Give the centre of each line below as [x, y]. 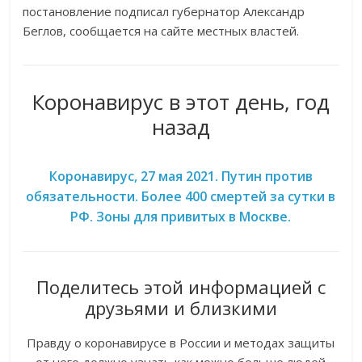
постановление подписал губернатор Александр [164, 12]
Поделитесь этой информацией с [181, 287]
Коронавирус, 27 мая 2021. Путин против [181, 177]
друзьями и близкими [181, 308]
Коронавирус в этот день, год [181, 102]
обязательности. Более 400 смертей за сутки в [181, 197]
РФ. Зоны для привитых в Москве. [181, 217]
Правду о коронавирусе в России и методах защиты [181, 343]
